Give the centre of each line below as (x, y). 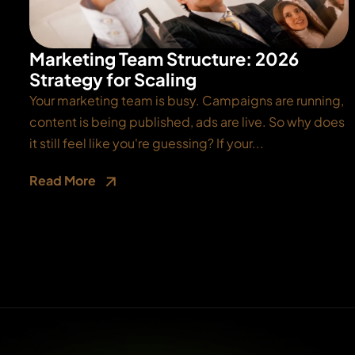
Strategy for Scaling (113, 79)
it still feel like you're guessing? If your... (147, 143)
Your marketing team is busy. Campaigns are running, (187, 100)
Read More (64, 180)
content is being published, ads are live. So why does (187, 121)
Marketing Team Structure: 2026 (164, 58)
